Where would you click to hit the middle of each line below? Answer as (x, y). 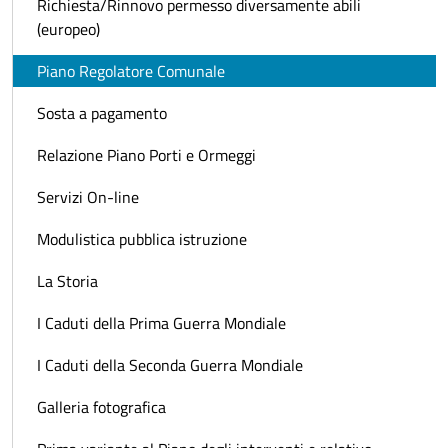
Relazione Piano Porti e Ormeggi (146, 155)
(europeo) (68, 29)
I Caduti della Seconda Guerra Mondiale (170, 365)
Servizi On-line (88, 197)
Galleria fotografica (101, 407)
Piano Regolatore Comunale (131, 71)
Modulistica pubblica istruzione (142, 239)
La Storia (67, 281)
